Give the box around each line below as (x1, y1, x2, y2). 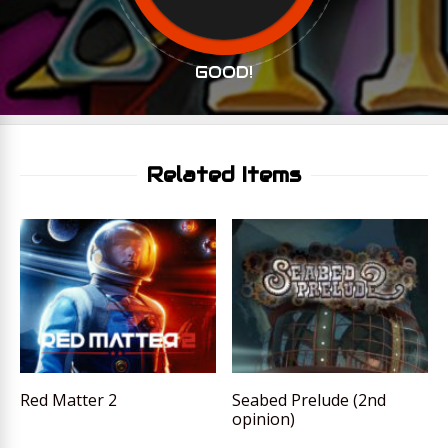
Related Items (147, 162, 301, 189)
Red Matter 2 (20, 389, 117, 412)
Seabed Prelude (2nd (232, 389, 387, 412)
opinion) (232, 408, 296, 431)
